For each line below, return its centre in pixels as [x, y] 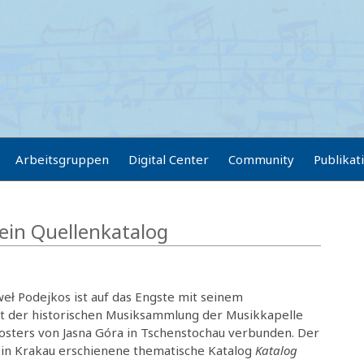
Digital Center [169, 159]
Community [261, 159]
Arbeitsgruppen [62, 159]
